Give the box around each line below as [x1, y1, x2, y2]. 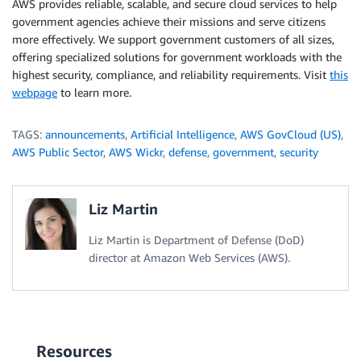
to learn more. [57, 85, 131, 99]
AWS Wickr [109, 144, 163, 159]
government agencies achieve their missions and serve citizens [12, 14, 326, 28]
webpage [12, 85, 57, 99]
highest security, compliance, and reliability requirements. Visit [12, 67, 330, 81]
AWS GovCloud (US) [240, 127, 341, 141]
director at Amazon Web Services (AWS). [89, 250, 290, 264]
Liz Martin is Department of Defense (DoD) [89, 232, 304, 247]
